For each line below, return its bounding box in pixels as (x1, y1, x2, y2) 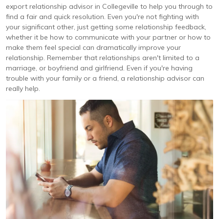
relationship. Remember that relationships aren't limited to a (6, 53, 199, 62)
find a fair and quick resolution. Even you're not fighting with (6, 12, 199, 21)
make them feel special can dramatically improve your (6, 43, 181, 52)
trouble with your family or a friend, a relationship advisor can (6, 74, 204, 83)
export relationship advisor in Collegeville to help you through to (6, 2, 213, 11)
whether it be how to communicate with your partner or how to (6, 33, 211, 42)
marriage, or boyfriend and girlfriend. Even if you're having (6, 64, 193, 72)
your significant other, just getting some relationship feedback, (6, 22, 206, 31)
